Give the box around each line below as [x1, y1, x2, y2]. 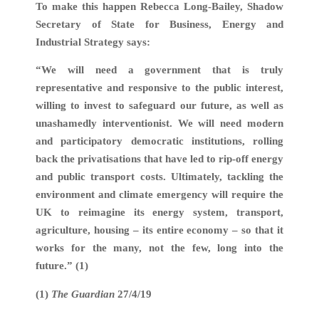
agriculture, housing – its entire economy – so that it [36, 224, 283, 236]
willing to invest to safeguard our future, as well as [36, 100, 283, 112]
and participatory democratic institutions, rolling [36, 135, 283, 147]
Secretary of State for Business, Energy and [36, 18, 283, 30]
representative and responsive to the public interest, [36, 82, 283, 94]
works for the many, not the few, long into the [36, 242, 283, 254]
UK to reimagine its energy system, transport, [36, 206, 283, 219]
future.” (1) [36, 260, 88, 272]
